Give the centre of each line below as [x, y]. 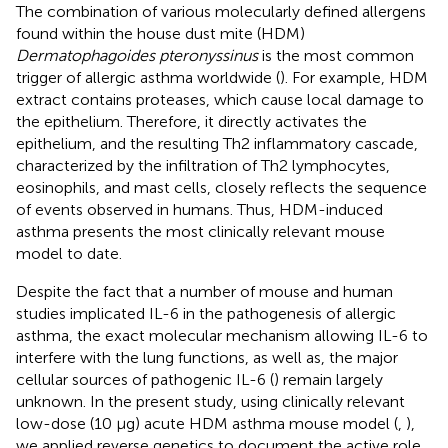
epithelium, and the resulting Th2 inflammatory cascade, [217, 143]
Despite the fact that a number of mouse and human [204, 291]
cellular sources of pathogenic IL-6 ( [145, 379]
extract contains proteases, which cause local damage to [220, 99]
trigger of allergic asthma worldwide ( [148, 77]
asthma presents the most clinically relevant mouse [200, 231]
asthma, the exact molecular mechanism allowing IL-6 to [222, 335]
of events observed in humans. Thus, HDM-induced [199, 209]
